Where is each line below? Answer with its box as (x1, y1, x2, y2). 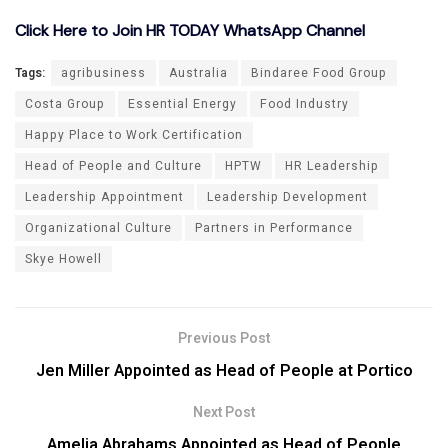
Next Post (193, 401, 255, 423)
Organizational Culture (25, 219, 172, 238)
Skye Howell (25, 250, 102, 269)
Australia (169, 64, 228, 83)
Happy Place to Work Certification (25, 126, 243, 145)
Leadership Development (207, 188, 368, 207)
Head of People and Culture (25, 157, 202, 176)
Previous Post (178, 327, 270, 349)
